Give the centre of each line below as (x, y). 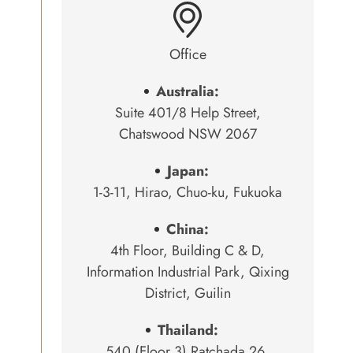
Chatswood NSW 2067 (188, 134)
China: (188, 229)
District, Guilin (188, 293)
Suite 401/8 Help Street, (188, 113)
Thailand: (188, 330)
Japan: (188, 171)
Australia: (188, 91)
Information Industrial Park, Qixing (188, 272)
